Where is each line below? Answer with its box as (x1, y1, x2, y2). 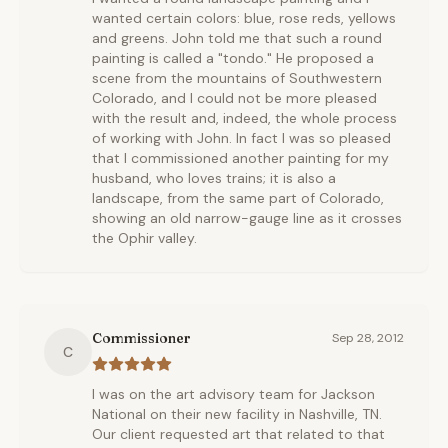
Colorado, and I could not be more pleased (92, 89, 377, 107)
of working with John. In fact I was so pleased (92, 129, 391, 147)
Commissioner (92, 329, 191, 347)
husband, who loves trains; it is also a (92, 169, 336, 187)
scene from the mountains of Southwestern (92, 69, 382, 87)
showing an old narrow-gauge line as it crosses (92, 209, 402, 227)
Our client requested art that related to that (92, 425, 385, 443)
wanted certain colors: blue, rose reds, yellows (92, 9, 396, 27)
